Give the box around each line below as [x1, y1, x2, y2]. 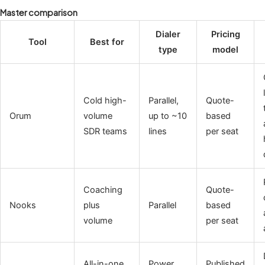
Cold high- [83, 95, 127, 106]
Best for [89, 37, 124, 48]
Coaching [83, 185, 122, 196]
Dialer [156, 29, 180, 40]
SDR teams [83, 126, 127, 137]
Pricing [211, 29, 240, 40]
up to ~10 [148, 111, 187, 122]
